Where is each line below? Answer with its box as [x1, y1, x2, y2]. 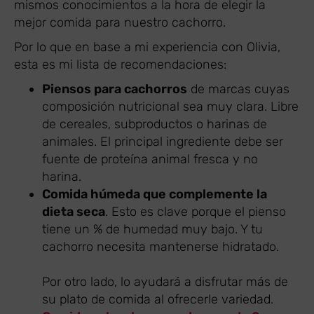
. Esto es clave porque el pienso [105, 203, 286, 219]
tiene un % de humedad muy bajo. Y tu [42, 221, 263, 237]
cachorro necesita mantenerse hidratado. [42, 238, 279, 254]
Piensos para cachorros [42, 81, 187, 97]
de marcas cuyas [187, 81, 289, 97]
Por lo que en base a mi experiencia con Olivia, [14, 39, 280, 55]
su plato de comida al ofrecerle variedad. [42, 291, 273, 307]
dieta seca [42, 203, 105, 219]
